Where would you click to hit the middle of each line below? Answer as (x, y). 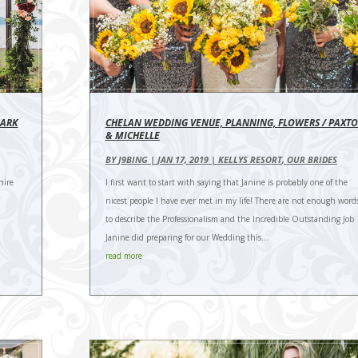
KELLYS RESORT (250, 159)
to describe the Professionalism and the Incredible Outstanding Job (229, 219)
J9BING (133, 159)
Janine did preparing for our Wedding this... (187, 237)
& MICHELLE (132, 135)
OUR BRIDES (312, 159)
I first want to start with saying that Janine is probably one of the (226, 182)
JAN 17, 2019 (183, 159)
